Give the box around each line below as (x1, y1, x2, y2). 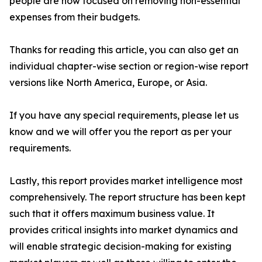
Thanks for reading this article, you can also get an (9, 44, 239, 56)
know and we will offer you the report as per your (9, 126, 232, 137)
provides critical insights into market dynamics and (9, 224, 238, 236)
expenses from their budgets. (9, 11, 140, 23)
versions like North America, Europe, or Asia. (9, 77, 207, 88)
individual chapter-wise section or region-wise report (9, 60, 249, 72)
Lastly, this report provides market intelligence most (9, 175, 243, 187)
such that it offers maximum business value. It (9, 208, 215, 219)
